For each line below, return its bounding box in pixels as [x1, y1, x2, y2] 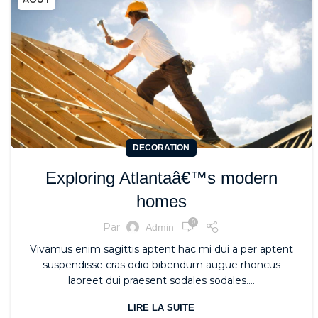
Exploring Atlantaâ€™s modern [45, 168, 278, 188]
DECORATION [133, 143, 190, 153]
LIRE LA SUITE [128, 302, 195, 314]
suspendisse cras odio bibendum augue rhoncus [42, 258, 280, 272]
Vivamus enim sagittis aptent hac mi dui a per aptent [29, 243, 293, 256]
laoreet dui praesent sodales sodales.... [67, 274, 255, 287]
